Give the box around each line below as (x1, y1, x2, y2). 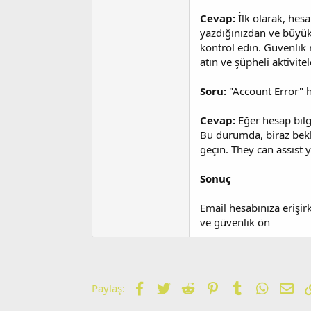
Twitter (169, 280, 203, 294)
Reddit (194, 280, 226, 294)
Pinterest (219, 280, 262, 294)
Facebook (145, 280, 192, 294)
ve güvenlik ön (200, 215, 270, 229)
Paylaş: (92, 281, 125, 295)
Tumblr (244, 280, 278, 294)
